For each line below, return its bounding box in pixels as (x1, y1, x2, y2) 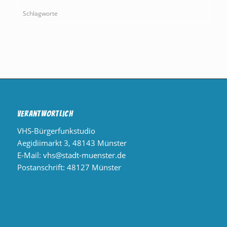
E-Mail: (17, 149, 43, 160)
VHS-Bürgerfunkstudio (17, 125, 95, 136)
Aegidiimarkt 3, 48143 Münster (17, 137, 127, 148)
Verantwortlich (17, 108, 73, 118)
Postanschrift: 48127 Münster (17, 162, 121, 172)
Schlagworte (22, 9, 58, 18)
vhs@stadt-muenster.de (43, 149, 126, 160)
